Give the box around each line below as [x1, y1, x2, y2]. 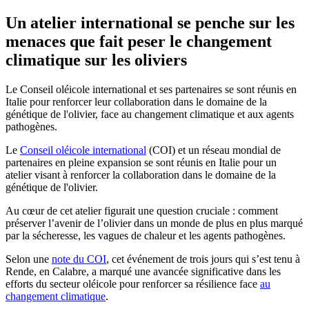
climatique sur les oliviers [6, 50, 187, 69]
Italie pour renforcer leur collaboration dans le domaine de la [6, 95, 267, 108]
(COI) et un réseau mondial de [146, 143, 281, 156]
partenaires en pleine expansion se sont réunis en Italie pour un [6, 156, 277, 168]
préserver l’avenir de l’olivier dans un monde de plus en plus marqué [6, 217, 303, 229]
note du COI [52, 252, 106, 265]
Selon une [6, 252, 52, 265]
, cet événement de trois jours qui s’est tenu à [106, 252, 300, 265]
